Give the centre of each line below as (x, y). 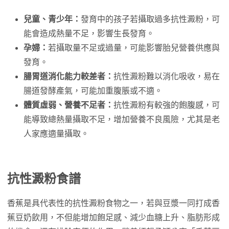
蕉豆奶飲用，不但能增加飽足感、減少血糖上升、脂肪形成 (113, 217)
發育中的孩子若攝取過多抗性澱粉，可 (150, 19)
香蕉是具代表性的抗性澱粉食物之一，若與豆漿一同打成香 (113, 203)
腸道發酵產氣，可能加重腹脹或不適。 (93, 91)
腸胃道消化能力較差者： (68, 76)
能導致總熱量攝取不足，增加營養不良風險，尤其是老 (122, 119)
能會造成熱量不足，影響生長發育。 (89, 33)
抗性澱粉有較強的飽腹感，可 (167, 105)
